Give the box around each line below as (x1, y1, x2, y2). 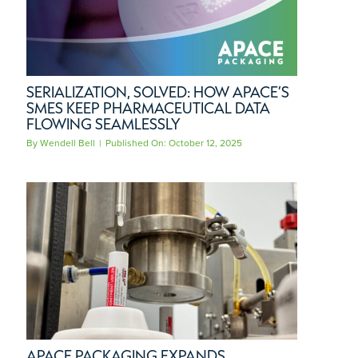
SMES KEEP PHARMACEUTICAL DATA (26, 97, 270, 117)
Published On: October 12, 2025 (105, 135, 242, 150)
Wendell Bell (40, 135, 95, 150)
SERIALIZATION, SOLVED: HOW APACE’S (26, 82, 289, 101)
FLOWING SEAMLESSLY (26, 113, 181, 133)
